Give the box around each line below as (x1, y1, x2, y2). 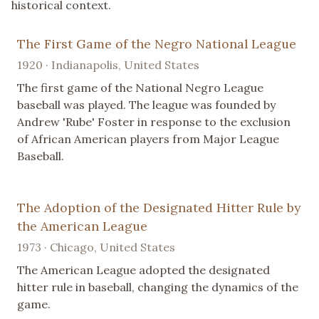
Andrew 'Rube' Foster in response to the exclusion (17, 115, 291, 130)
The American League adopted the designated (17, 263, 270, 278)
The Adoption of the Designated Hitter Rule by (17, 199, 300, 216)
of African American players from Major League (17, 132, 279, 147)
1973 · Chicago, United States (17, 240, 175, 255)
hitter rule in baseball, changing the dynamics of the (17, 280, 298, 295)
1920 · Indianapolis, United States (17, 58, 199, 73)
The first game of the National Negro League (17, 80, 263, 95)
